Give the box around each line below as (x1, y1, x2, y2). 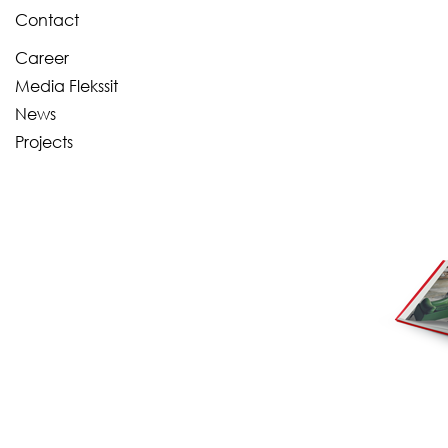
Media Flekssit (15, 74, 118, 96)
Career (15, 46, 69, 68)
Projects (15, 130, 73, 152)
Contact (15, 8, 79, 30)
